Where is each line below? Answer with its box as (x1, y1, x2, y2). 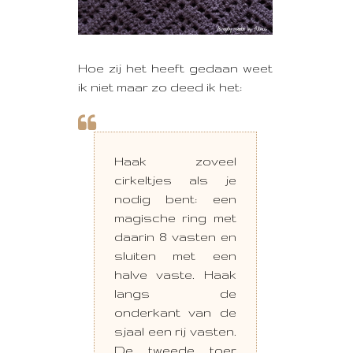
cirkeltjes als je (114, 173, 236, 187)
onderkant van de (114, 305, 236, 319)
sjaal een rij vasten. (114, 324, 236, 338)
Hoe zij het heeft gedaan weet (78, 61, 273, 75)
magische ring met (114, 210, 236, 225)
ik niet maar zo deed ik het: (78, 80, 242, 94)
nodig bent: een (114, 191, 236, 206)
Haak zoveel (114, 154, 236, 168)
